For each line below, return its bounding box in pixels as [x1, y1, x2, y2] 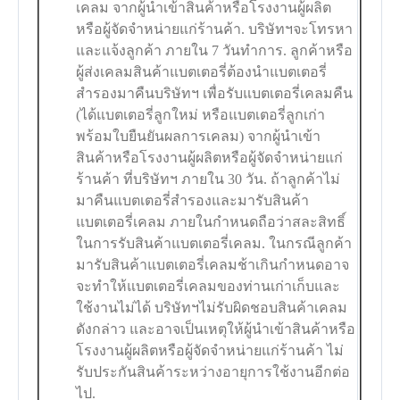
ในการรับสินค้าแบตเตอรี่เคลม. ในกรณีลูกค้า [76, 236, 353, 252]
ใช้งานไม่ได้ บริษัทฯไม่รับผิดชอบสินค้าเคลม [76, 300, 348, 316]
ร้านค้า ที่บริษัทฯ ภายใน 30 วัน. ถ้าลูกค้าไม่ [76, 171, 341, 187]
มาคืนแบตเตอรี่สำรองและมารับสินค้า [76, 193, 310, 209]
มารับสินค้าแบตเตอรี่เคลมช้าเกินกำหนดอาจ [76, 257, 350, 273]
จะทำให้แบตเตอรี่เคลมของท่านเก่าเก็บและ [76, 279, 341, 295]
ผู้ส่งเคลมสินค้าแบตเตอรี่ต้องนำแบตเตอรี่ [76, 64, 328, 80]
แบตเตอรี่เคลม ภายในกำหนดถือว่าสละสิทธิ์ [76, 214, 346, 230]
